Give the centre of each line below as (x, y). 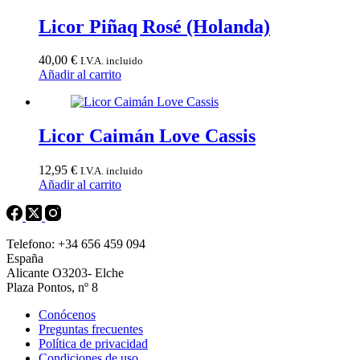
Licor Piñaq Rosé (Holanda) (154, 26)
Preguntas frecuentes (91, 329)
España (25, 259)
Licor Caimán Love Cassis (147, 136)
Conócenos (67, 315)
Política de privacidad (93, 344)
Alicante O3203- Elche (65, 273)
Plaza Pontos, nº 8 (52, 288)
